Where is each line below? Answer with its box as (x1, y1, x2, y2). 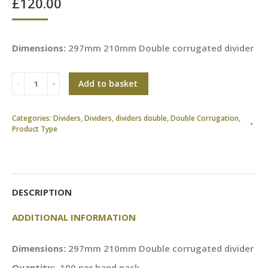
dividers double (115, 113, 167, 123)
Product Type (12, 124, 57, 134)
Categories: (12, 113, 53, 123)
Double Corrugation (170, 113, 239, 123)
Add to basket (78, 78, 138, 89)
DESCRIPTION (12, 186, 72, 198)
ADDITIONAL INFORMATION (12, 211, 136, 223)
